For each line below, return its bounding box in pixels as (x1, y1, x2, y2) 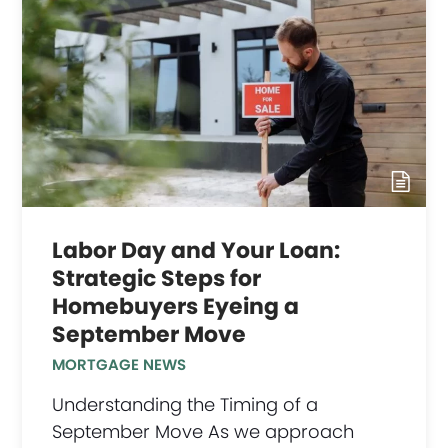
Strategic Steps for (52, 262, 262, 294)
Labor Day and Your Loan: (52, 234, 341, 266)
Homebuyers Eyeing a (52, 290, 300, 322)
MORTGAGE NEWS (52, 353, 187, 375)
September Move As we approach (52, 418, 355, 444)
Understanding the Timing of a (52, 391, 319, 417)
